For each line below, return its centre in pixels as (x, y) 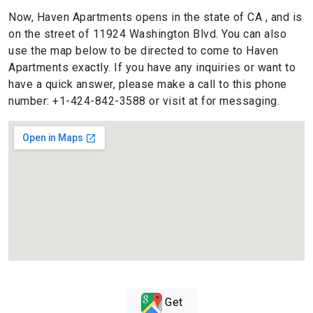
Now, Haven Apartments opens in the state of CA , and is (155, 17)
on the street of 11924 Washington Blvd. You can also (147, 34)
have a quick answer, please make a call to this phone (148, 85)
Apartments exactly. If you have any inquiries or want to (152, 68)
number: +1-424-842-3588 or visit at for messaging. (144, 101)
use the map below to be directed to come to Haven (144, 51)
